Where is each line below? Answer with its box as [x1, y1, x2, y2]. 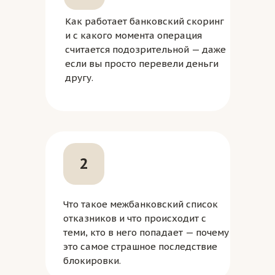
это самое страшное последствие [63, 241, 217, 252]
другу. [65, 72, 93, 83]
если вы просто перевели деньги [65, 58, 219, 69]
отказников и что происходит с [63, 212, 206, 224]
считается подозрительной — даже [65, 44, 226, 55]
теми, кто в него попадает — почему [63, 227, 229, 238]
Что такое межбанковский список [63, 198, 218, 210]
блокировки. [63, 255, 121, 266]
